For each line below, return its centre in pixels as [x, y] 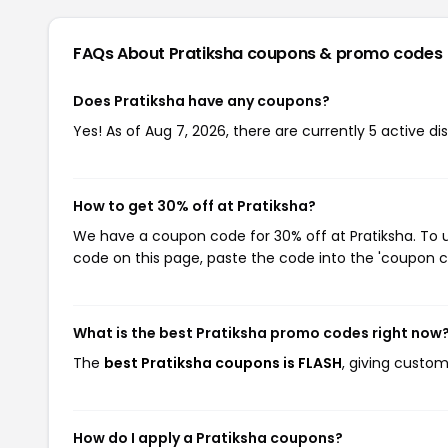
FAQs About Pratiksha [160, 53]
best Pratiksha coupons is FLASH [223, 363]
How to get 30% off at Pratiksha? [194, 206]
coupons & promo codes [344, 53]
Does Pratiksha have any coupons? [201, 101]
